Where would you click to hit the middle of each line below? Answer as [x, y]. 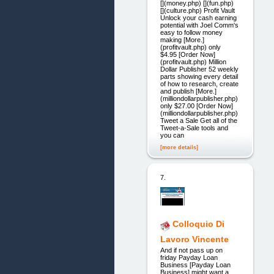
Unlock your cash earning [198, 17]
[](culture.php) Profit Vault [197, 10]
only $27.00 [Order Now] [196, 106]
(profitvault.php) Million [193, 61]
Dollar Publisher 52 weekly [199, 69]
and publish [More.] [188, 91]
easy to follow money [191, 32]
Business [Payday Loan [195, 265]
